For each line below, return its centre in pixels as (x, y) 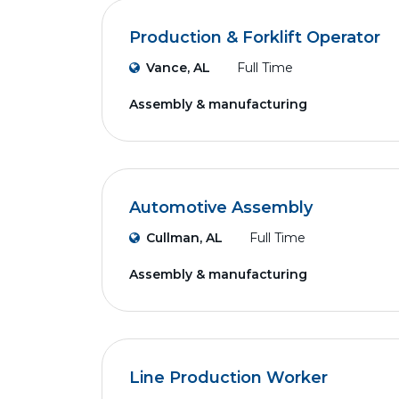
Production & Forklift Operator (255, 37)
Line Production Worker (228, 378)
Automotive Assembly (221, 208)
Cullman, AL (184, 238)
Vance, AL (178, 68)
